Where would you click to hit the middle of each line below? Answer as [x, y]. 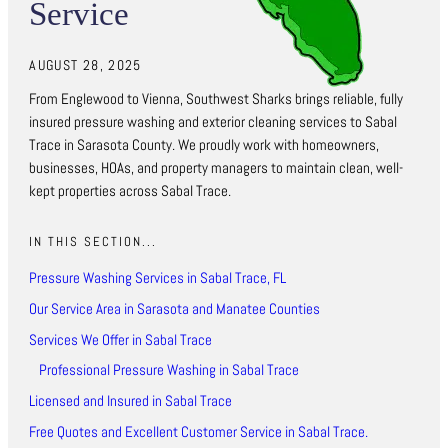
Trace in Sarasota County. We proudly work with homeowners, [204, 145]
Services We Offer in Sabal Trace [121, 339]
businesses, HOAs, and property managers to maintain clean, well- [216, 168]
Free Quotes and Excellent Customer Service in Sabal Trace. [199, 431]
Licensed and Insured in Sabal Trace [131, 401]
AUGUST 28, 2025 [85, 64]
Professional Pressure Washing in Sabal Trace [169, 370]
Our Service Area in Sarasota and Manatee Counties [175, 309]
